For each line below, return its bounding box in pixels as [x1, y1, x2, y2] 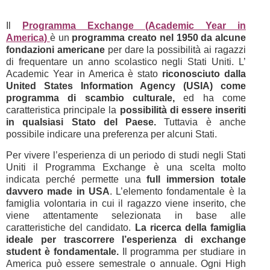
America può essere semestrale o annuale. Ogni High [6, 259, 246, 269]
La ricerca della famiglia [134, 222, 246, 233]
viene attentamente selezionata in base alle [6, 210, 246, 221]
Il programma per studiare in [118, 246, 246, 257]
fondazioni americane [6, 45, 105, 55]
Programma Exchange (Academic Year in [22, 20, 246, 31]
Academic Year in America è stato [6, 69, 163, 79]
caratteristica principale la [6, 105, 120, 115]
